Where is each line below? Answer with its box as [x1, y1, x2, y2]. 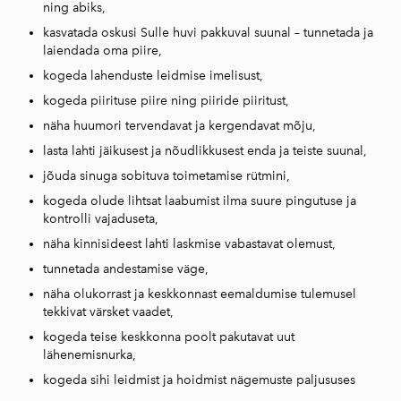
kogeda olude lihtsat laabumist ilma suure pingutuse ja [43, 192, 356, 209]
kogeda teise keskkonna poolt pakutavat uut [43, 328, 294, 345]
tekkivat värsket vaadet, [43, 303, 174, 320]
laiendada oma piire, [43, 42, 162, 58]
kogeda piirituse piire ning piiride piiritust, [43, 92, 289, 108]
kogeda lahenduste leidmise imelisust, [43, 67, 263, 83]
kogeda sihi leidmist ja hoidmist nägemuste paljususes [43, 371, 359, 388]
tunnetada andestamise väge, [43, 260, 209, 277]
